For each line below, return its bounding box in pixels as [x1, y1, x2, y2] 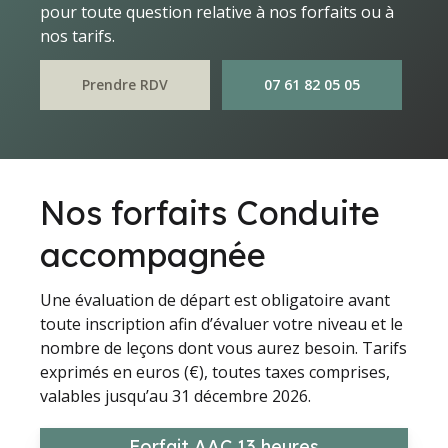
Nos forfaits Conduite [40, 192, 381, 234]
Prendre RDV [82, 75, 169, 95]
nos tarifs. [40, 25, 116, 48]
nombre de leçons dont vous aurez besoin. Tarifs [40, 337, 408, 360]
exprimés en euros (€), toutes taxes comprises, [40, 361, 391, 384]
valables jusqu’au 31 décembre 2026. [40, 385, 312, 408]
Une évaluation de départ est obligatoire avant [40, 289, 391, 312]
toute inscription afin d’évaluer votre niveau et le [40, 313, 404, 336]
